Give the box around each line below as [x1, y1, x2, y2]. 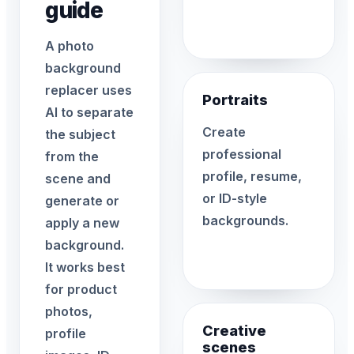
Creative [201, 322, 266, 340]
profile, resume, [201, 168, 302, 184]
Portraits [201, 91, 268, 108]
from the [45, 149, 99, 164]
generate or [45, 193, 119, 209]
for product [45, 281, 117, 297]
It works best [45, 259, 125, 275]
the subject [45, 126, 115, 142]
